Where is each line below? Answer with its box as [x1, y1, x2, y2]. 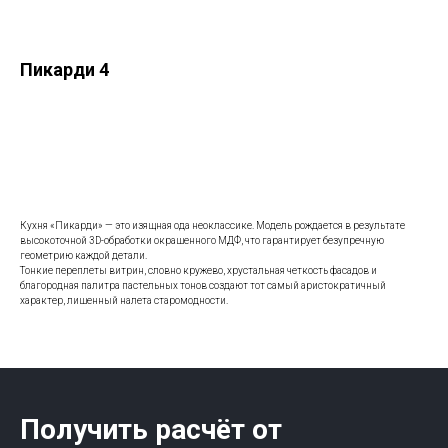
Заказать [164, 155, 229, 171]
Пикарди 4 [20, 59, 109, 80]
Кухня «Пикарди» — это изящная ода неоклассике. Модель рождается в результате [20, 220, 405, 231]
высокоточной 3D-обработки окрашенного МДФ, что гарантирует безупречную [20, 235, 384, 246]
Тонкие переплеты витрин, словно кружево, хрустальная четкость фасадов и [20, 265, 377, 276]
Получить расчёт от [20, 413, 282, 446]
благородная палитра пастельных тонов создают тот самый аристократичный [20, 280, 386, 291]
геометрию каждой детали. [20, 250, 147, 261]
